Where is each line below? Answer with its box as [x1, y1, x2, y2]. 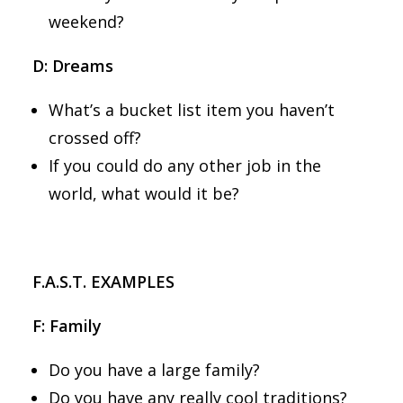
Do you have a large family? [49, 359, 264, 381]
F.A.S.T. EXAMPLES [32, 271, 175, 292]
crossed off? [49, 127, 146, 148]
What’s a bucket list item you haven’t [49, 99, 335, 121]
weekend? [49, 11, 129, 32]
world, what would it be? [49, 183, 244, 204]
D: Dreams [32, 55, 113, 76]
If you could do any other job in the [49, 155, 321, 176]
